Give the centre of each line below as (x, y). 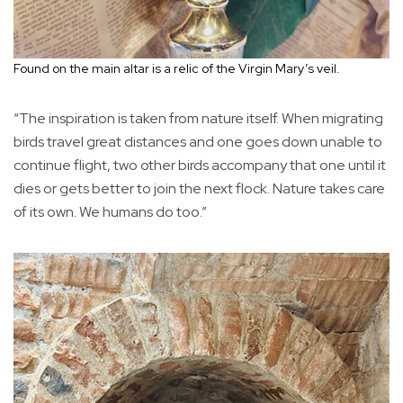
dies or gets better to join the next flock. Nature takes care (199, 189)
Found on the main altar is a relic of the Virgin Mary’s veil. (177, 69)
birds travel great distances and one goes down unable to (198, 142)
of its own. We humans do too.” (110, 212)
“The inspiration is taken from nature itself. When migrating (198, 119)
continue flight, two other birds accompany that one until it (200, 166)
